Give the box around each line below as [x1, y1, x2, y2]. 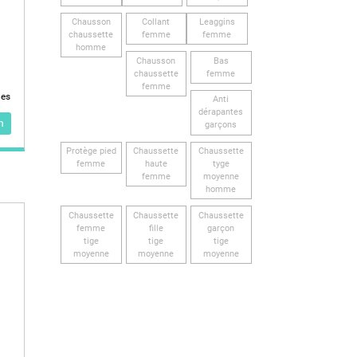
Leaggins [198, 16, 235, 27]
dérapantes [198, 107, 244, 118]
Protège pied [65, 146, 116, 157]
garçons [205, 120, 237, 131]
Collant [142, 16, 171, 27]
